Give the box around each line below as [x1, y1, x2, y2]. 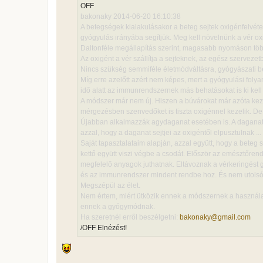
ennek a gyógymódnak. [80, 202, 155, 211]
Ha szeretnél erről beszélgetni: [80, 213, 180, 221]
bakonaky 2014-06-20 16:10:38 [80, 12, 181, 21]
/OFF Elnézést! [80, 223, 127, 232]
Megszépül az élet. [80, 181, 140, 190]
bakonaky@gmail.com [180, 213, 251, 221]
